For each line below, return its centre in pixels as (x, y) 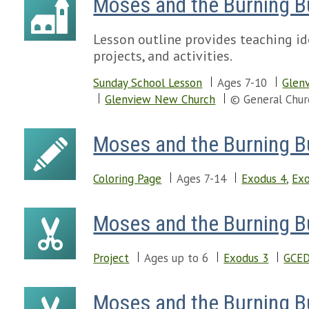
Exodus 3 (246, 258)
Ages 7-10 (242, 83)
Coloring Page (128, 179)
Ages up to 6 (177, 258)
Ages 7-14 (202, 179)
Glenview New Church (160, 99)
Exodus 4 (264, 179)
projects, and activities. (163, 56)
